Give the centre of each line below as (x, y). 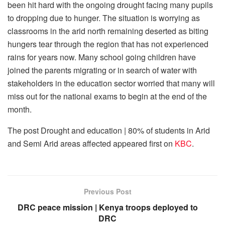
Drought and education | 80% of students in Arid (125, 131)
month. (20, 109)
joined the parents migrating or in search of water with (102, 70)
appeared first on (143, 144)
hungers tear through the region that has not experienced (108, 44)
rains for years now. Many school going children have (102, 57)
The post (24, 131)
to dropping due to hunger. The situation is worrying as (104, 18)
